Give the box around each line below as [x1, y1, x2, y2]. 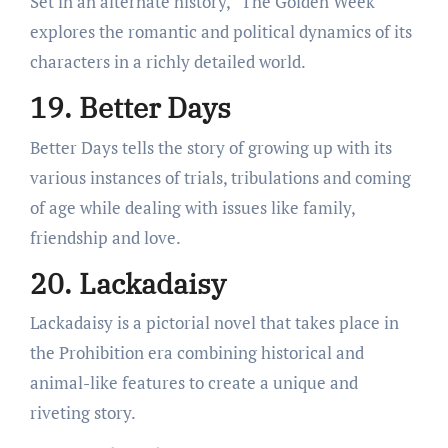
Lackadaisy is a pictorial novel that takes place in [29, 311, 399, 335]
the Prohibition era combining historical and [29, 341, 364, 365]
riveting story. [29, 401, 136, 425]
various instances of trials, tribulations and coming [29, 165, 411, 189]
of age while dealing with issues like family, [29, 195, 355, 219]
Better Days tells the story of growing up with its [29, 135, 392, 159]
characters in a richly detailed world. [29, 50, 306, 74]
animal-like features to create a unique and [29, 371, 358, 395]
